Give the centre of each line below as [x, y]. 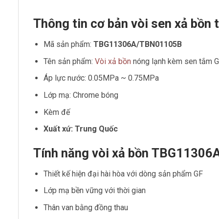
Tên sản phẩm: [69, 61]
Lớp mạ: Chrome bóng [81, 95]
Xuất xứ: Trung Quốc [80, 129]
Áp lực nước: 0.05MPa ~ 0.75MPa [101, 78]
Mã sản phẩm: [68, 44]
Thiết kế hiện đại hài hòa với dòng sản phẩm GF [123, 174]
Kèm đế [56, 112]
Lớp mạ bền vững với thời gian [94, 191]
